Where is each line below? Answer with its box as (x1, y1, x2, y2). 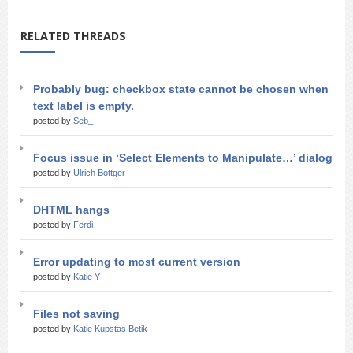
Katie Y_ (73, 272, 105, 281)
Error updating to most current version (33, 255, 240, 268)
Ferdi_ (73, 220, 98, 229)
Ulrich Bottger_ (73, 168, 130, 177)
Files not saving (33, 307, 120, 320)
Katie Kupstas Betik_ (73, 324, 152, 333)
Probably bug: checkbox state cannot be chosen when (33, 83, 329, 95)
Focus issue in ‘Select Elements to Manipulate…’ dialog (33, 151, 333, 164)
